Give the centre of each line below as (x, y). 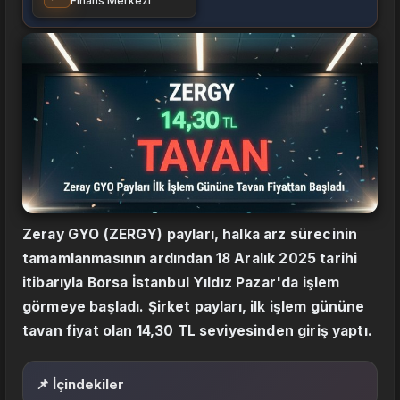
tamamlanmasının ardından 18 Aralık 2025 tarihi (190, 259)
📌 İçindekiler (80, 385)
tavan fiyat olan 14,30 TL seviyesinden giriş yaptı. (197, 331)
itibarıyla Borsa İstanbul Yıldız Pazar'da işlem (181, 283)
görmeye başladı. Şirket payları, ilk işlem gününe (194, 307)
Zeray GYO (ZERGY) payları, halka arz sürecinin (190, 235)
